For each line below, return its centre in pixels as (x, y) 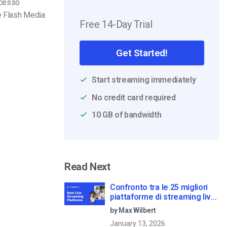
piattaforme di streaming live (163, 197)
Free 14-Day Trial (116, 24)
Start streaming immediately (144, 80)
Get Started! (142, 53)
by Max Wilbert (133, 210)
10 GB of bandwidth (127, 115)
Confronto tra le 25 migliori (159, 187)
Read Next (87, 166)
